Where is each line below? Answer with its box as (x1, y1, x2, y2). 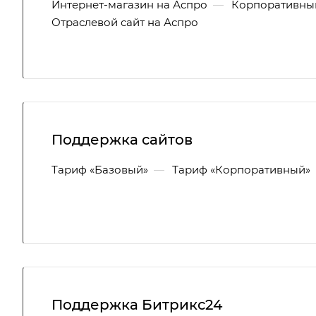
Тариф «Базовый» (51, 163, 148, 176)
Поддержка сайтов (51, 131, 193, 148)
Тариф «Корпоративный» (172, 163, 310, 176)
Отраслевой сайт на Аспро (51, 16, 198, 29)
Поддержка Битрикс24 (51, 296, 222, 313)
